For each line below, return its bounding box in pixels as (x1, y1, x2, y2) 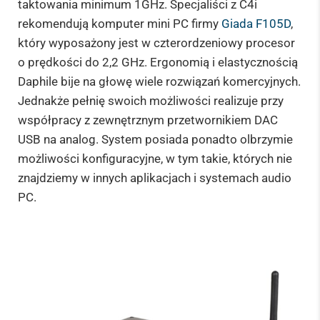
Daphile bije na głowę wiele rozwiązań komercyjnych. (18, 74, 301, 89)
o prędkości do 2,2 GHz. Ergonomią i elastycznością (18, 54, 298, 69)
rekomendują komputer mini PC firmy (18, 16, 221, 31)
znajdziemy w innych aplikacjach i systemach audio (18, 170, 291, 185)
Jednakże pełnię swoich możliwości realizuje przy (18, 93, 284, 108)
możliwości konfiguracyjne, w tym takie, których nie (18, 151, 292, 166)
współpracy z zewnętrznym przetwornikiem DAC (18, 112, 278, 127)
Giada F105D (221, 16, 291, 31)
